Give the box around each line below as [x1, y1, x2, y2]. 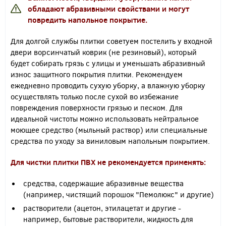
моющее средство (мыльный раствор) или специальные [11, 125, 207, 135]
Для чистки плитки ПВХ [11, 157, 97, 167]
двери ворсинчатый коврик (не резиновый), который [11, 47, 197, 57]
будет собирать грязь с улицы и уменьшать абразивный [11, 58, 205, 68]
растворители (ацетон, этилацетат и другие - [23, 203, 181, 213]
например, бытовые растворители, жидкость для [23, 214, 193, 224]
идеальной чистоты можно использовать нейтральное [11, 114, 199, 124]
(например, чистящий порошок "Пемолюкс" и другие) [23, 189, 214, 199]
